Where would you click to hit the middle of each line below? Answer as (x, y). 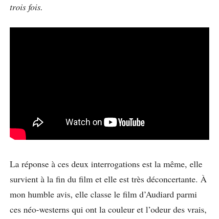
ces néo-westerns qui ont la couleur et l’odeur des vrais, (108, 209)
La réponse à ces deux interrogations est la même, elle (106, 164)
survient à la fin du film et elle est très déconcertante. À (108, 179)
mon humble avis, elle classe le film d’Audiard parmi (103, 194)
